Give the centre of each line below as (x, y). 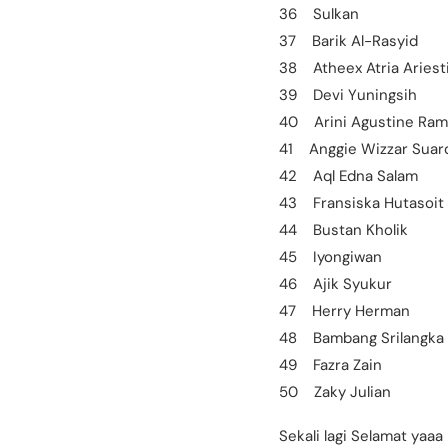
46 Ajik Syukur (335, 283)
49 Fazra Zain (330, 364)
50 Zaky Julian (335, 391)
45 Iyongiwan (330, 256)
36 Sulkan (319, 13)
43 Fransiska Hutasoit (361, 202)
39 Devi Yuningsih (348, 94)
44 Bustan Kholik (343, 229)
